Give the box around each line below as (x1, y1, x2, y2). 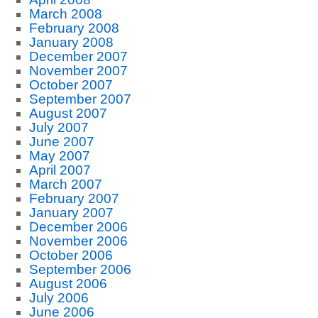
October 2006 (28, 248, 113, 263)
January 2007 (28, 205, 114, 220)
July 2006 (28, 290, 89, 305)
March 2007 (28, 177, 102, 192)
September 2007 (28, 92, 131, 106)
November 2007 (28, 63, 128, 78)
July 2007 (28, 120, 89, 135)
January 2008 (28, 35, 114, 50)
